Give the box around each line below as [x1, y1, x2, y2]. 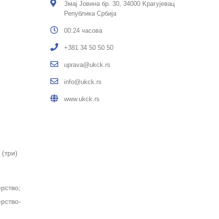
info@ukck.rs [64, 78, 102, 86]
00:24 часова [64, 26, 102, 34]
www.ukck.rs [64, 95, 100, 103]
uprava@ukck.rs [64, 61, 110, 68]
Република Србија [64, 9, 116, 17]
